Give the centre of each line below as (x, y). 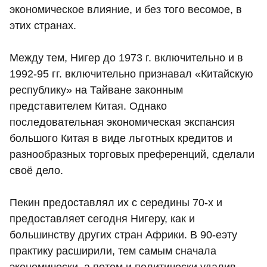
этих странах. (43, 25)
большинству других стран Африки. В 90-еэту (123, 235)
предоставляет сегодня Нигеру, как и (102, 218)
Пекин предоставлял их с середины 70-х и (116, 202)
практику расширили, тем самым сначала (113, 251)
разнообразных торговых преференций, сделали (132, 154)
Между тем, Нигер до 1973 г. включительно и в (126, 58)
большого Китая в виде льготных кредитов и (121, 138)
